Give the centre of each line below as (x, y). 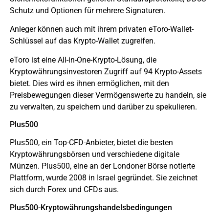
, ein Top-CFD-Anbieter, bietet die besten (106, 143)
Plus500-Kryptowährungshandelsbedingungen (91, 207)
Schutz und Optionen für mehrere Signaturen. (88, 11)
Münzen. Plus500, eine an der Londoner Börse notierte (102, 166)
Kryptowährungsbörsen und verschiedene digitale (95, 154)
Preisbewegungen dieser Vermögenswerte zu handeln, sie (108, 95)
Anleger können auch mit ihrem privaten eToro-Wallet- (102, 29)
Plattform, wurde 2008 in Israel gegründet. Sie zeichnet (104, 178)
